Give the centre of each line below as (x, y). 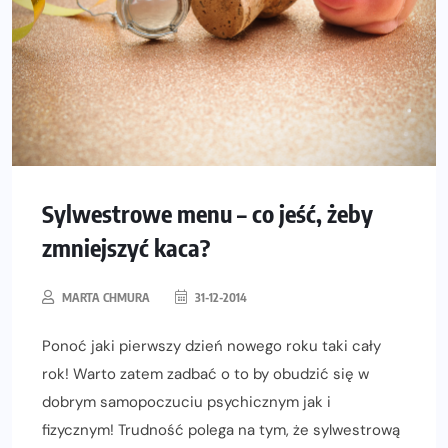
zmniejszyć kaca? (126, 247)
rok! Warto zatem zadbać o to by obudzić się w (205, 374)
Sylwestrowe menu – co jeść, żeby (207, 213)
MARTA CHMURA (106, 298)
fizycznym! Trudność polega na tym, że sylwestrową (221, 430)
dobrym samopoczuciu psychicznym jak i (186, 402)
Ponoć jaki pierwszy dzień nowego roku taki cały (211, 346)
